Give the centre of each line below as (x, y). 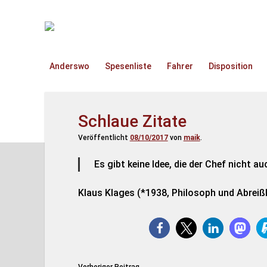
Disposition (230, 66)
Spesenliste (128, 66)
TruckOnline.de (87, 29)
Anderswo (69, 66)
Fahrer (180, 66)
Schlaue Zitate (132, 121)
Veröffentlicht (104, 138)
